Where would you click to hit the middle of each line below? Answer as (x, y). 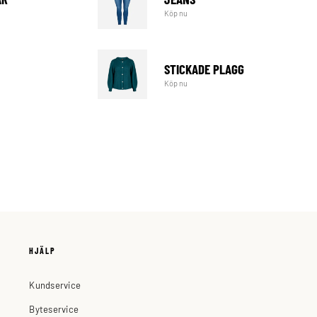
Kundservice (55, 284)
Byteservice (54, 309)
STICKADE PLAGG (204, 69)
